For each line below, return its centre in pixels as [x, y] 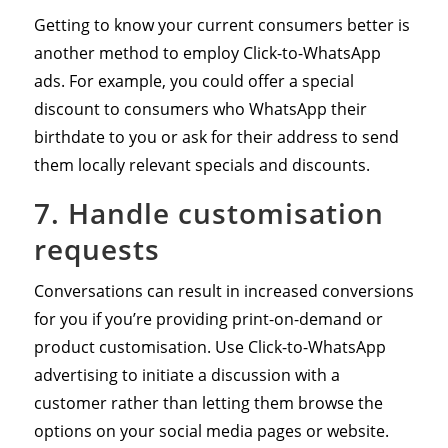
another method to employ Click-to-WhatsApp [207, 52]
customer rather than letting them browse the [208, 402]
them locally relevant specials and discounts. [201, 164]
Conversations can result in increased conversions [223, 290]
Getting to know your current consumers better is [221, 24]
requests [96, 248]
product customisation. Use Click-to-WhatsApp [209, 346]
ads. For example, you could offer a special [193, 80]
